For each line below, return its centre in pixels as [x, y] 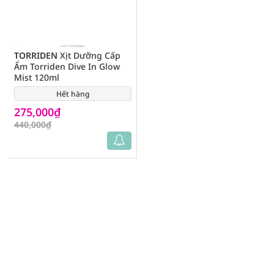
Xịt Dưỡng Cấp [89, 55]
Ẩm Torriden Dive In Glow [67, 66]
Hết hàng [73, 94]
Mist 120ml [37, 77]
